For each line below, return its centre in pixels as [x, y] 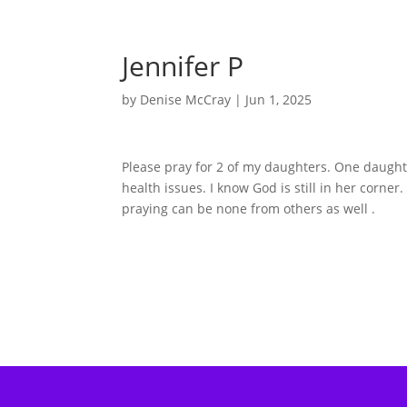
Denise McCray [186, 99]
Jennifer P [183, 66]
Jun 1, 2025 [279, 99]
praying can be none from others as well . [249, 208]
